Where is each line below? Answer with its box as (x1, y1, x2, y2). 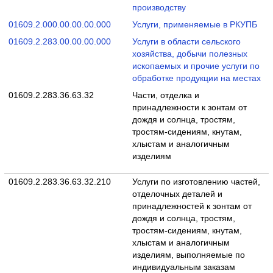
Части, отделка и (132, 90, 199, 100)
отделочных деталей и (132, 190, 222, 199)
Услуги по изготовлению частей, (132, 177, 260, 187)
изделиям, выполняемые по (132, 250, 245, 260)
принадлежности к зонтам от (132, 102, 247, 112)
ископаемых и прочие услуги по (132, 61, 260, 71)
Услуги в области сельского (132, 37, 241, 46)
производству (132, 2, 186, 12)
